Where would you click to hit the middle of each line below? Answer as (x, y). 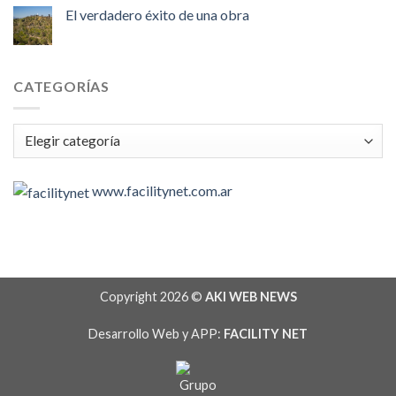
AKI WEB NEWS (251, 297)
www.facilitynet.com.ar (162, 190)
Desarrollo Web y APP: (156, 333)
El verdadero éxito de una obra (157, 15)
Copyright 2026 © (152, 297)
